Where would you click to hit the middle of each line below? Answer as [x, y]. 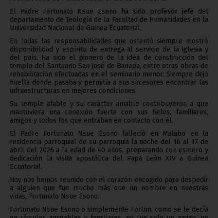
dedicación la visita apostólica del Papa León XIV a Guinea [109, 158]
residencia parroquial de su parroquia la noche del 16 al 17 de [109, 142]
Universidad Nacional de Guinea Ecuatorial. [76, 28]
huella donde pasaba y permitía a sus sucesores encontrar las [109, 82]
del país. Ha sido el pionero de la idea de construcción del [109, 57]
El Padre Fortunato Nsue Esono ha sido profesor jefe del [109, 11]
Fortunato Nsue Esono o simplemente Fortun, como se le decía [109, 209]
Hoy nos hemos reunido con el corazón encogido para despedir [109, 180]
